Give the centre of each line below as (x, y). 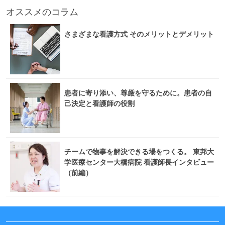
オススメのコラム (42, 12)
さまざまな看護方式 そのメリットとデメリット (139, 34)
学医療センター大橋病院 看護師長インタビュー (139, 162)
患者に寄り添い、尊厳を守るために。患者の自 (138, 93)
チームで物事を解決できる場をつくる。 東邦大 (139, 151)
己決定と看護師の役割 (99, 103)
